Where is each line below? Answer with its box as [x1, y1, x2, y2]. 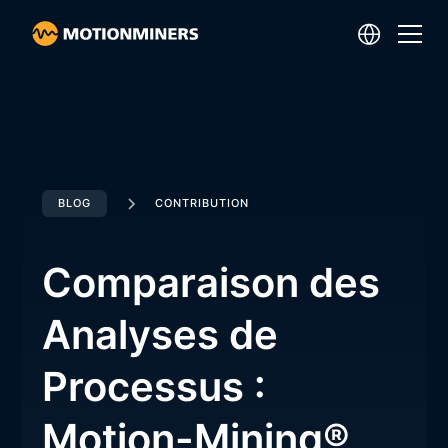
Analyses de [41, 310, 278, 360]
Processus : [41, 362, 266, 412]
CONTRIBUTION [154, 196, 249, 211]
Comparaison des [41, 258, 380, 308]
